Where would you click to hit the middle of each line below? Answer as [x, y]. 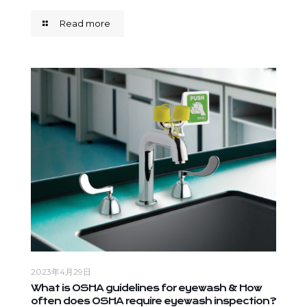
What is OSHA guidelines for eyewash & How [146, 288]
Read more [85, 23]
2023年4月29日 [61, 272]
